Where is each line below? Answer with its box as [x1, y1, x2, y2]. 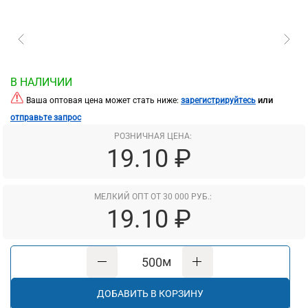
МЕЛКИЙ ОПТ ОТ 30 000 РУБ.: [93, 192, 212, 202]
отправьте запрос [10, 113, 81, 123]
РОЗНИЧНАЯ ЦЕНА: [113, 131, 192, 142]
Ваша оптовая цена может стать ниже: [24, 96, 181, 106]
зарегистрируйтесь [181, 96, 256, 106]
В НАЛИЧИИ [10, 76, 72, 89]
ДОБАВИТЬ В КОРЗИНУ [97, 288, 203, 300]
